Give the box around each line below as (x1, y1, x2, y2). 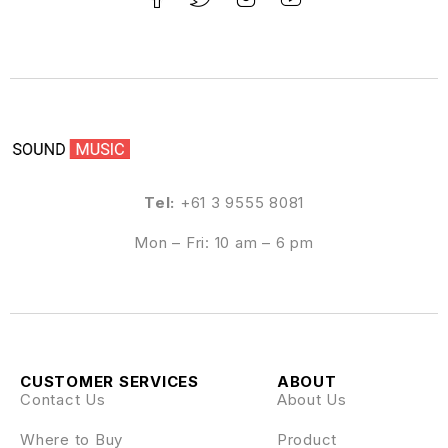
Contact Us (20, 390, 106, 410)
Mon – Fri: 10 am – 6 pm (134, 233, 314, 253)
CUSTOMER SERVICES (20, 372, 199, 392)
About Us (276, 390, 347, 410)
